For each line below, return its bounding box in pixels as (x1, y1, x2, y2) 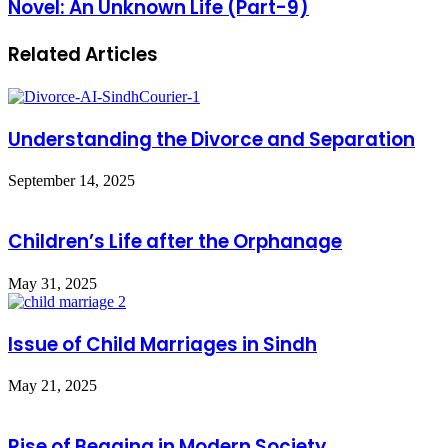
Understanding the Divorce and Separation (8, 125, 415, 153)
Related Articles (8, 41, 158, 69)
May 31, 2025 (8, 274, 97, 292)
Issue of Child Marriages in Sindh (8, 330, 317, 358)
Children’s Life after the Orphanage (8, 228, 342, 256)
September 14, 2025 (8, 172, 135, 190)
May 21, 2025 (8, 377, 97, 395)
